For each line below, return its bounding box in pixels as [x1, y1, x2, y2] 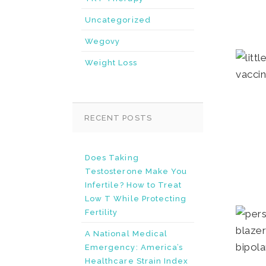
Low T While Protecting [85, 194, 187, 203]
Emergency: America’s [85, 243, 183, 252]
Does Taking [85, 153, 139, 162]
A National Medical [85, 229, 168, 238]
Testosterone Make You [85, 167, 188, 176]
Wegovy [85, 37, 121, 46]
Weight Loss [85, 58, 137, 67]
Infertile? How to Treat [85, 180, 182, 189]
